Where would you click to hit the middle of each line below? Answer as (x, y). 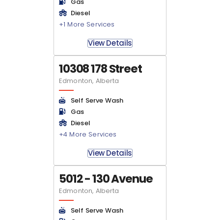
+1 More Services (87, 24)
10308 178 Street (100, 69)
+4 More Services (88, 134)
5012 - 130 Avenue (106, 179)
